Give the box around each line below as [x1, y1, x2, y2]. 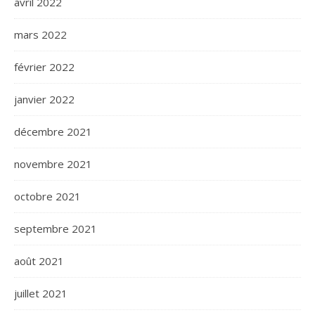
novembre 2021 [14, 157, 92, 171]
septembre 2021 [14, 221, 97, 236]
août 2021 [14, 254, 64, 268]
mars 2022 [14, 27, 67, 41]
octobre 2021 [14, 189, 81, 203]
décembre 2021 [14, 124, 92, 139]
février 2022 [14, 60, 75, 74]
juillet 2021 [14, 286, 67, 300]
